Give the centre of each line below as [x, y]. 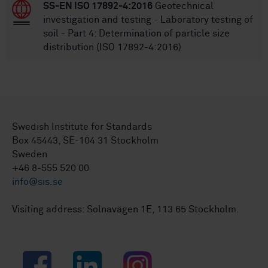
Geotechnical [183, 6]
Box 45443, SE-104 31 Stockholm [85, 141]
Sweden [30, 155]
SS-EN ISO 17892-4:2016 [98, 6]
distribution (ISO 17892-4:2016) [112, 48]
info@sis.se [37, 182]
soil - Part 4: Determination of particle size [136, 34]
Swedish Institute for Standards [82, 127]
